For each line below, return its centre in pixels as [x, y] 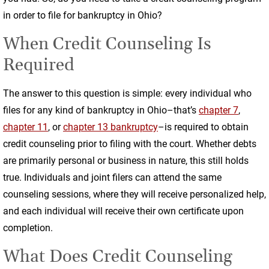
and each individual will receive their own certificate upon [123, 211]
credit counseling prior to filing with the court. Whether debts [130, 144]
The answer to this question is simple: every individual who [127, 93]
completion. [28, 228]
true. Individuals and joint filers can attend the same [112, 177]
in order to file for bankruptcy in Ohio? [83, 15]
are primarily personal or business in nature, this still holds [126, 161]
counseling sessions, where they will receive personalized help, [134, 194]
